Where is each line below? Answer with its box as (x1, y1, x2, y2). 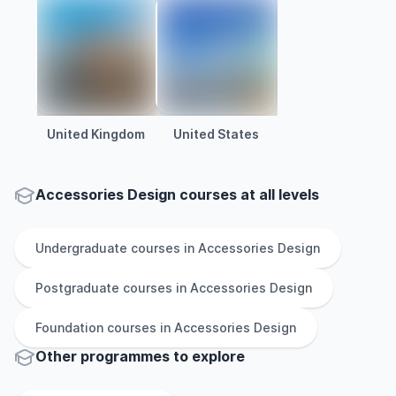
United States (172, 126, 259, 141)
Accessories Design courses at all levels (35, 186, 319, 203)
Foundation (35, 320, 103, 335)
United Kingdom (46, 126, 145, 141)
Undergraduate (35, 240, 127, 255)
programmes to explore (80, 347, 245, 365)
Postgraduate (35, 280, 119, 295)
